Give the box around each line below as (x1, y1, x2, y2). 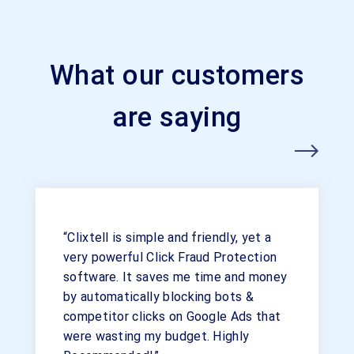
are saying (112, 101, 242, 134)
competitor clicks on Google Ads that (63, 309, 281, 324)
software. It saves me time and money (63, 269, 288, 284)
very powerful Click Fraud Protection (63, 250, 277, 265)
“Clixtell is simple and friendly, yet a (63, 230, 272, 245)
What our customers (49, 59, 305, 92)
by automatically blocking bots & (63, 289, 254, 304)
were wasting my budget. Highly (63, 329, 250, 344)
